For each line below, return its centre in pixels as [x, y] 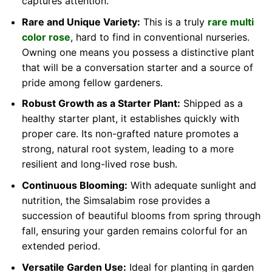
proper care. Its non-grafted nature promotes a [130, 134]
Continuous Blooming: [74, 185]
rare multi [230, 22]
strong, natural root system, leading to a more [127, 149]
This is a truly [174, 22]
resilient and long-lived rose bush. [99, 164]
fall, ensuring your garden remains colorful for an [134, 230]
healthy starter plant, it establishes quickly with [130, 119]
